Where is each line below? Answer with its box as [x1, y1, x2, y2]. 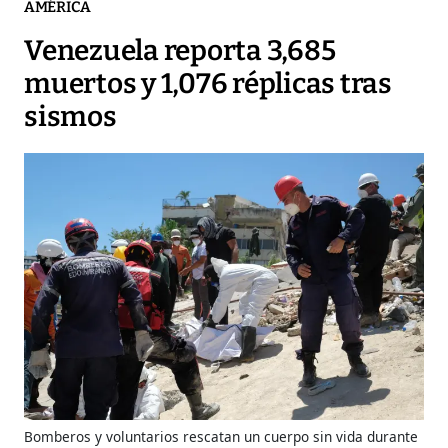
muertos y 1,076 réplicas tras [24, 67, 392, 101]
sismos [24, 100, 117, 134]
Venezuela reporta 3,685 [24, 34, 336, 68]
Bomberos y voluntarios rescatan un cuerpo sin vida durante [24, 426, 418, 446]
